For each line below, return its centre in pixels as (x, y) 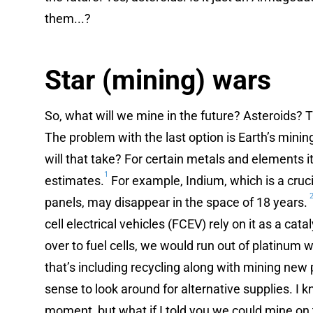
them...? (68, 18)
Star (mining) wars (158, 80)
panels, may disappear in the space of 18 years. (176, 202)
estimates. (74, 180)
